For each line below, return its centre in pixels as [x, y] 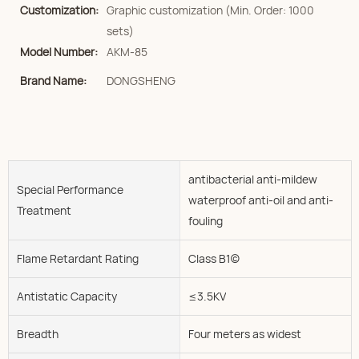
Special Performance [70, 189]
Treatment [44, 210]
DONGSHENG [141, 81]
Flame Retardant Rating [78, 258]
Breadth [38, 333]
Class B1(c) [214, 258]
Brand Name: [53, 81]
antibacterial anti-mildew [252, 179]
